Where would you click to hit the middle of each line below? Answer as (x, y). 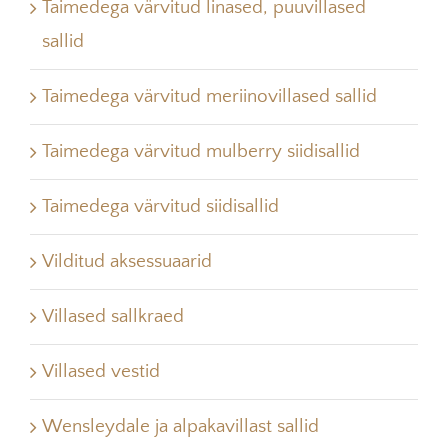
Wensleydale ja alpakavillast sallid (180, 427)
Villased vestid (101, 372)
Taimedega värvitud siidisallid (160, 207)
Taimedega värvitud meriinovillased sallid (209, 97)
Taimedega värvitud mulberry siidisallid (201, 152)
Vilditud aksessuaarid (127, 262)
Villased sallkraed (113, 317)
